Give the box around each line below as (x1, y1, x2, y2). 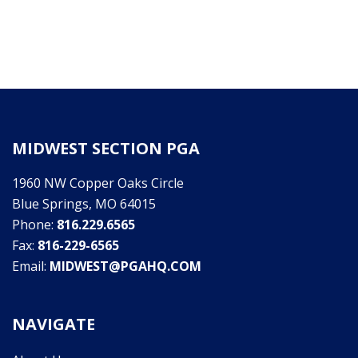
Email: (12, 257, 50, 276)
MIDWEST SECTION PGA (12, 137, 200, 160)
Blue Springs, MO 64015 (12, 195, 156, 213)
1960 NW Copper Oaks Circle (12, 174, 184, 193)
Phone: (12, 216, 57, 234)
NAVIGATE (12, 313, 95, 336)
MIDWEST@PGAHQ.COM (50, 257, 201, 276)
